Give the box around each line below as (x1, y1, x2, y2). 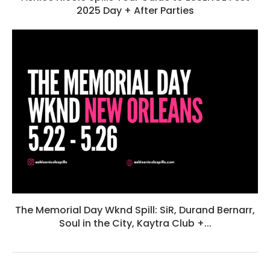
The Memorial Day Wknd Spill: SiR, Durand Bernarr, (15, 203, 255, 218)
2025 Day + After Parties (76, 4, 194, 18)
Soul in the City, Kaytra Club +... (58, 216, 212, 231)
